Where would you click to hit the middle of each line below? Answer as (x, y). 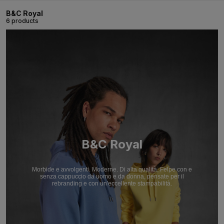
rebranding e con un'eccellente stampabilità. (112, 183)
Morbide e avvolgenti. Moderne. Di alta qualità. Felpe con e (112, 169)
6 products (22, 21)
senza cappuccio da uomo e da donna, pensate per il (112, 176)
